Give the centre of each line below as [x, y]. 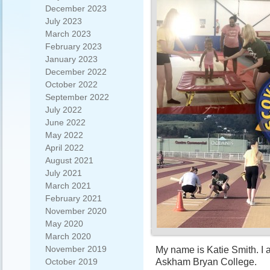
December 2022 [76, 72]
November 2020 [76, 211]
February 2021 [74, 198]
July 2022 [64, 110]
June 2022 [65, 122]
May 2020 [64, 224]
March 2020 [68, 236]
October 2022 [71, 84]
